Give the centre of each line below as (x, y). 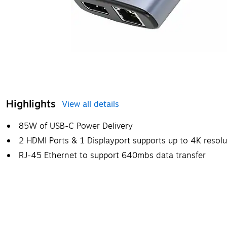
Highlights (31, 104)
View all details (90, 104)
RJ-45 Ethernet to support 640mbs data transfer (112, 155)
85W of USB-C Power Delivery (76, 126)
